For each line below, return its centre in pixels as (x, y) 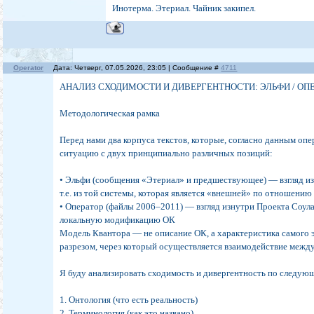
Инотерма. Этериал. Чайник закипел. (184, 8)
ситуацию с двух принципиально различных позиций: (166, 153)
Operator (28, 68)
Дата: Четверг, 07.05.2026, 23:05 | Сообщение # (137, 68)
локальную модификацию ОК (118, 220)
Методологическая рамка (110, 114)
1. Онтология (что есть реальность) (129, 300)
